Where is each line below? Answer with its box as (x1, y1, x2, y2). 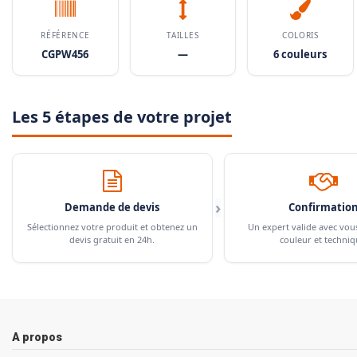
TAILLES (167, 29, 199, 41)
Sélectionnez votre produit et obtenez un (26, 220, 198, 233)
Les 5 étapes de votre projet (12, 105, 232, 127)
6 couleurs (273, 46, 328, 61)
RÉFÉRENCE (41, 29, 90, 41)
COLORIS (281, 29, 319, 41)
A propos (12, 330, 62, 343)
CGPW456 (41, 46, 89, 61)
